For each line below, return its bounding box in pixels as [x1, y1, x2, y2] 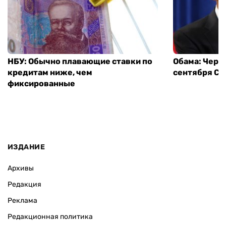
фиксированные [8, 78, 75, 88]
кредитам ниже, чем [8, 67, 92, 77]
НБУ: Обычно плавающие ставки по [8, 56, 152, 66]
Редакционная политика [8, 212, 93, 221]
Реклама [8, 196, 37, 205]
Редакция [8, 180, 41, 189]
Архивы [8, 164, 34, 173]
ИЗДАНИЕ [8, 143, 45, 152]
